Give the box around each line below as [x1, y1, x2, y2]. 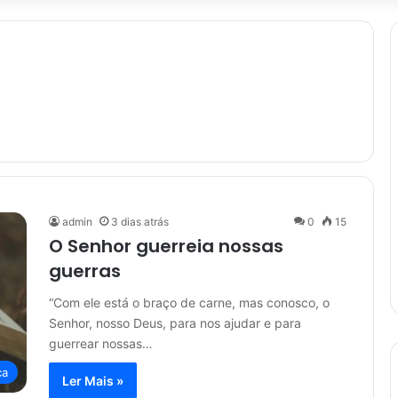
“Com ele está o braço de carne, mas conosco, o [49, 295, 330, 310]
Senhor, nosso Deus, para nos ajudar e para [49, 315, 301, 330]
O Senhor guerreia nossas [49, 234, 283, 259]
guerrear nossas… [49, 336, 153, 351]
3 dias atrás [111, 215, 169, 228]
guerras [49, 259, 121, 283]
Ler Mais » [62, 373, 123, 388]
